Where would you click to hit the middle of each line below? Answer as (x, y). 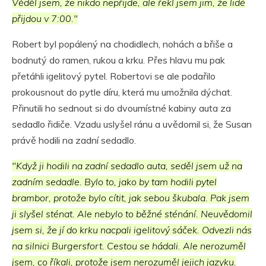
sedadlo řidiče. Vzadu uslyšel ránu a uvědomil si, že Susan (132, 124)
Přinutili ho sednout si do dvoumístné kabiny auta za (121, 108)
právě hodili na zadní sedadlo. (74, 140)
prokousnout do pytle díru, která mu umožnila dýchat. (122, 92)
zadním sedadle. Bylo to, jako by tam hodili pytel (114, 182)
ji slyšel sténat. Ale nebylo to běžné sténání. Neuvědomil (132, 214)
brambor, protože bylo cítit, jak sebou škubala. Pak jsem (131, 198)
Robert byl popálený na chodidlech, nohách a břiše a (122, 44)
